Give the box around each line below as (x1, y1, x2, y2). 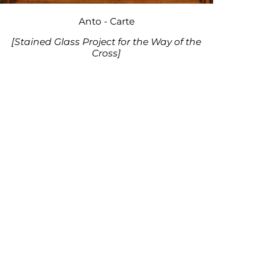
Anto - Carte (78, 15, 134, 27)
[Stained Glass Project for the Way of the (11, 36, 202, 48)
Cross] (92, 47, 121, 59)
